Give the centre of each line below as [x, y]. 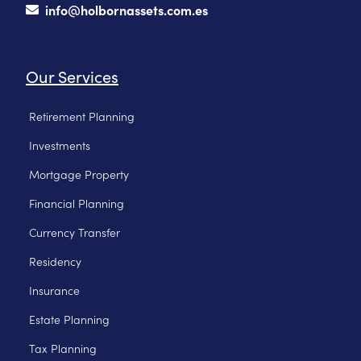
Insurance [54, 290]
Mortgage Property [79, 174]
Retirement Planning [82, 116]
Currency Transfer [75, 232]
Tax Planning [63, 348]
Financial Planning [77, 203]
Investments [60, 145]
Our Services [72, 76]
